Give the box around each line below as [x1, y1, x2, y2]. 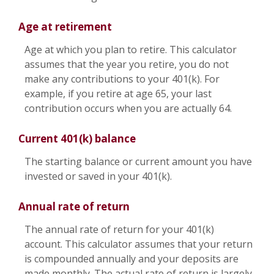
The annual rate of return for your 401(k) [24, 223, 214, 237]
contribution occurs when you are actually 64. [24, 101, 232, 115]
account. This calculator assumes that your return [24, 237, 253, 251]
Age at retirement [18, 19, 112, 34]
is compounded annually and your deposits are [24, 252, 239, 266]
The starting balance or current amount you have [24, 155, 252, 169]
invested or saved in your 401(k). [24, 169, 172, 183]
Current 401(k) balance [18, 131, 136, 146]
